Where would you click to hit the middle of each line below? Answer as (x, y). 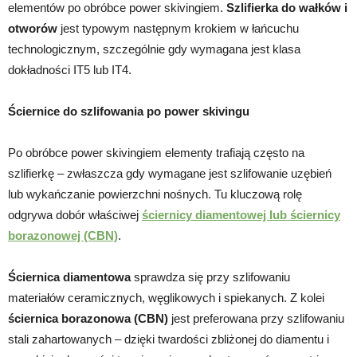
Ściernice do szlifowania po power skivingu (129, 111)
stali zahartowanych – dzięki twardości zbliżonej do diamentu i (169, 339)
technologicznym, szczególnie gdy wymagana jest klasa (154, 49)
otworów (33, 28)
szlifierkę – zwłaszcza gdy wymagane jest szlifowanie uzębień (170, 173)
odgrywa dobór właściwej (75, 214)
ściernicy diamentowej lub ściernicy (241, 214)
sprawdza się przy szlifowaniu (210, 277)
